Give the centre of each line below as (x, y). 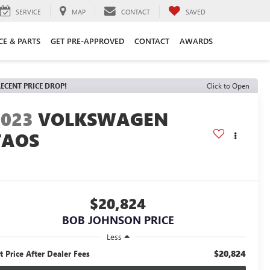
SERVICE (28, 11)
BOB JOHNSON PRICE (118, 220)
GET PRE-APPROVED (87, 41)
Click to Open (228, 86)
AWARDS (196, 41)
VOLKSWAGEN (103, 119)
